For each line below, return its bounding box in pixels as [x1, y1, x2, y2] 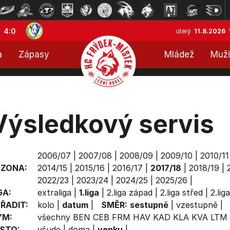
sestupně [129, 200, 168, 210]
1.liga [79, 187, 99, 198]
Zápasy [18, 49, 49, 60]
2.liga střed [160, 187, 203, 198]
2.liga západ [106, 187, 152, 198]
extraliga [37, 187, 71, 198]
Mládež [164, 49, 194, 60]
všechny [37, 212, 70, 222]
